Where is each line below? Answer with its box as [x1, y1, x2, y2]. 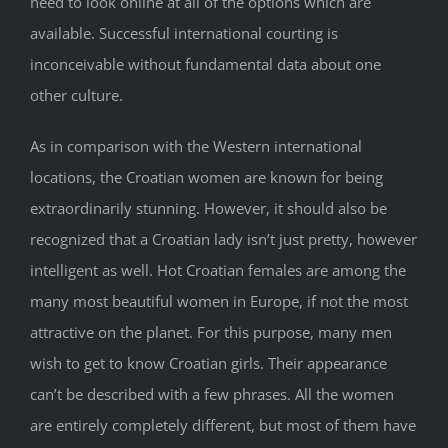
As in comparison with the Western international [30, 135, 362, 156]
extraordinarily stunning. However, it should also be [30, 197, 387, 218]
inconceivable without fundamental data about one [30, 53, 381, 74]
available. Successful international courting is [30, 22, 338, 43]
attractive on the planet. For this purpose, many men [30, 321, 392, 342]
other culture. [30, 84, 123, 105]
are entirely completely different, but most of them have [30, 414, 416, 435]
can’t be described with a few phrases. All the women [30, 383, 394, 404]
